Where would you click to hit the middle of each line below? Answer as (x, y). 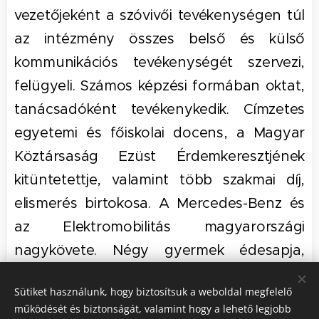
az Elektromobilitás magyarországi (159, 227)
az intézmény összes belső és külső (159, 39)
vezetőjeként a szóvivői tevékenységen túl (159, 15)
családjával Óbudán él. (90, 274)
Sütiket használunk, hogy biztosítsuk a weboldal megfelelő (153, 292)
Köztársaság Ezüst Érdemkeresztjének (159, 156)
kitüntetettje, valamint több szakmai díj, (159, 180)
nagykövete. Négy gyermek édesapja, (159, 250)
